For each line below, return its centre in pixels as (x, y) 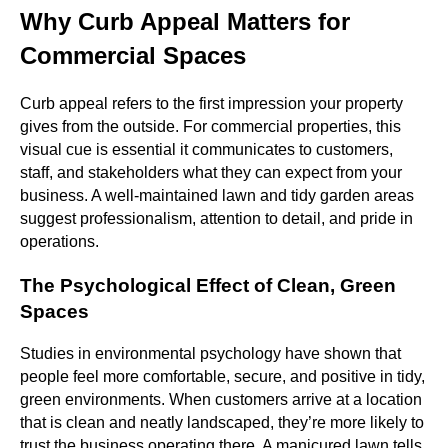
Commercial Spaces (133, 55)
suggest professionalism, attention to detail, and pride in (216, 218)
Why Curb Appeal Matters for (185, 21)
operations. (59, 241)
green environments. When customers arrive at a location (221, 400)
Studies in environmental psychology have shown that (210, 354)
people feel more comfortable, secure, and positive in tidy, (222, 377)
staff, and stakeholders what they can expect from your (211, 172)
